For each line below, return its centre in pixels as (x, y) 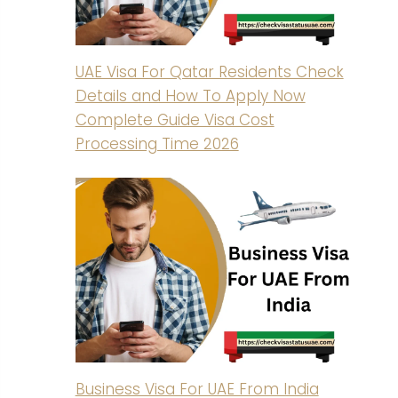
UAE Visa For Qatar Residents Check (209, 72)
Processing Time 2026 (157, 143)
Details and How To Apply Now (190, 96)
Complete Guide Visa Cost (175, 119)
